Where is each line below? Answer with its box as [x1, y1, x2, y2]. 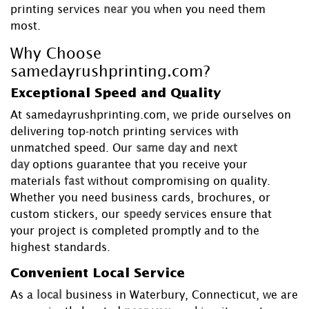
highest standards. [10, 241, 110, 254]
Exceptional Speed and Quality [10, 86, 221, 101]
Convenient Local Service [10, 266, 185, 281]
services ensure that [164, 208, 272, 221]
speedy [123, 208, 161, 221]
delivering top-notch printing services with [10, 125, 239, 138]
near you [103, 3, 150, 16]
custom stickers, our [10, 208, 120, 221]
